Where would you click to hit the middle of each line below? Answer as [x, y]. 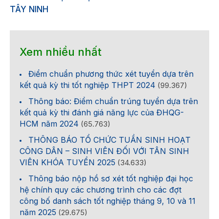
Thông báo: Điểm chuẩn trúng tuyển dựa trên [113, 101]
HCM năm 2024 [49, 124]
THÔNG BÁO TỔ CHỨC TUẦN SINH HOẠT [109, 140]
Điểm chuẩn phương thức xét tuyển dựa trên [111, 74]
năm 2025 [38, 212]
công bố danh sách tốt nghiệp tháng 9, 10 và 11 [108, 201]
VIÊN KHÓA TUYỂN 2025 [67, 163]
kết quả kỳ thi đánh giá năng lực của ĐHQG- [102, 113]
